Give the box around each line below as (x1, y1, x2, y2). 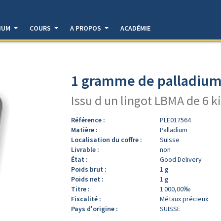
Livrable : (71, 145, 99, 154)
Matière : (71, 125, 98, 134)
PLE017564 (160, 115, 191, 124)
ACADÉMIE (120, 24, 150, 33)
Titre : (71, 184, 90, 193)
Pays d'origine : (71, 204, 118, 213)
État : (71, 154, 88, 164)
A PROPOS (70, 24, 103, 33)
